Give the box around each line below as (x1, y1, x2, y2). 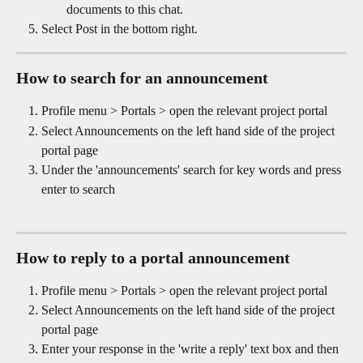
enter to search (41, 181, 115, 196)
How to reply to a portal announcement (16, 248, 294, 267)
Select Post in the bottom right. (41, 21, 198, 36)
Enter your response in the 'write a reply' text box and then (41, 342, 342, 357)
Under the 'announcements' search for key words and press (41, 162, 344, 177)
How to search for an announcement (16, 69, 268, 88)
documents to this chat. (66, 2, 183, 16)
